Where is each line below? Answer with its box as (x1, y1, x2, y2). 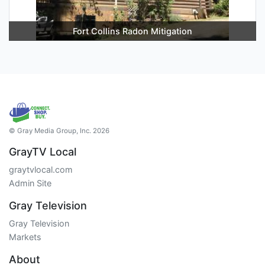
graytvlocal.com (9, 164, 73, 174)
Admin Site (9, 177, 51, 188)
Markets (9, 231, 41, 242)
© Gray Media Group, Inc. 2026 (9, 126, 109, 135)
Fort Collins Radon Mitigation (73, 25, 192, 36)
